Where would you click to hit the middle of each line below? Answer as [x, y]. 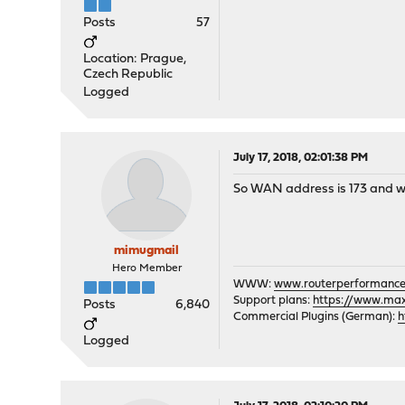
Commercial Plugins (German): [316, 317]
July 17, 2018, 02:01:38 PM [301, 158]
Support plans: [273, 301]
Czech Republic [128, 75]
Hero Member [146, 268]
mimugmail [147, 251]
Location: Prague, [135, 59]
